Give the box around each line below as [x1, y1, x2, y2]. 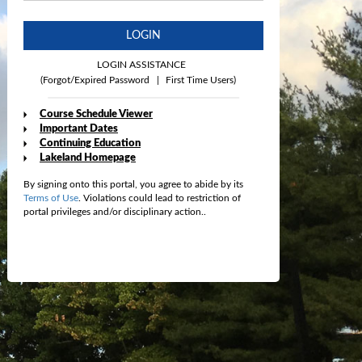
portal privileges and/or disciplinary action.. [23, 207, 206, 217]
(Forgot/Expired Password [40, 75, 149, 85]
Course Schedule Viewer [40, 109, 153, 120]
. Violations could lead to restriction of [78, 193, 241, 203]
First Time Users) [162, 75, 236, 85]
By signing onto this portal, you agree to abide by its [23, 179, 243, 189]
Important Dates [40, 124, 118, 134]
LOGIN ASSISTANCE [97, 60, 186, 69]
